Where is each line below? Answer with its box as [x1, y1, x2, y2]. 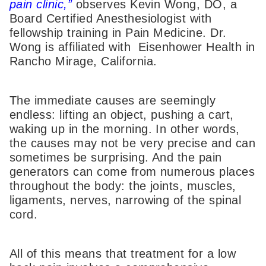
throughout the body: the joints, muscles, [9, 179, 236, 192]
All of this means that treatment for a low [9, 246, 236, 260]
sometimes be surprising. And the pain [9, 150, 222, 164]
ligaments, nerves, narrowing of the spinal [9, 193, 242, 207]
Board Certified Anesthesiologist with [9, 12, 212, 26]
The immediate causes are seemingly [9, 93, 216, 107]
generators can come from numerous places [9, 164, 255, 178]
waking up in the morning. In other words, [9, 122, 240, 135]
